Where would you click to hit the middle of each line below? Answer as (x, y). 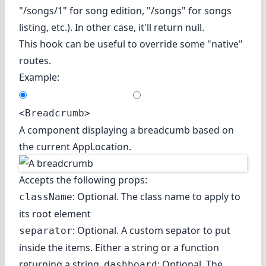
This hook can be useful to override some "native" (131, 44)
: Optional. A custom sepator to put (151, 230)
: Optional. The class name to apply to (156, 196)
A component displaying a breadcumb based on (126, 130)
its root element (55, 213)
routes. (35, 60)
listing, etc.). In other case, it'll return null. (112, 27)
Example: (39, 77)
